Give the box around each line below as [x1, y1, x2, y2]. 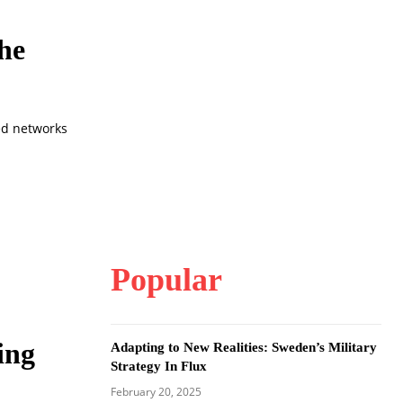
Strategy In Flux [110, 358, 207, 373]
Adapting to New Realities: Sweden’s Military [110, 339, 377, 354]
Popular [110, 261, 222, 298]
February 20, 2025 [110, 383, 201, 399]
